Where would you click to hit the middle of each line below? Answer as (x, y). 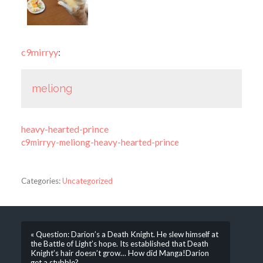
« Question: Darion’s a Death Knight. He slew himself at (124, 235)
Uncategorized (87, 181)
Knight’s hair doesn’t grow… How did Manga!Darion (119, 253)
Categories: (41, 181)
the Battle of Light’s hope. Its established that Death (119, 244)
